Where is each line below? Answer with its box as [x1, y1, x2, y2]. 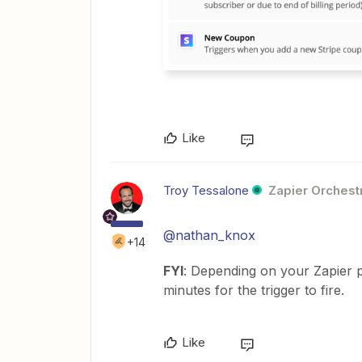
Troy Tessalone [163, 183, 249, 199]
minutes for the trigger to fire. [163, 282, 344, 299]
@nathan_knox [163, 227, 255, 244]
